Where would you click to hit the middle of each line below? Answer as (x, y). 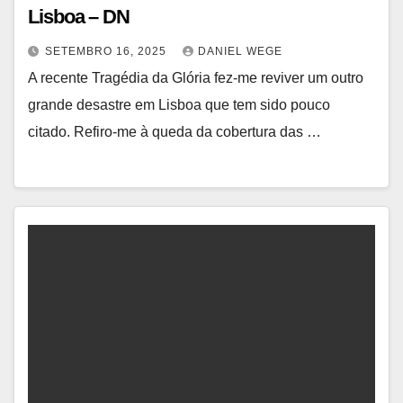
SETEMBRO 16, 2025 (107, 51)
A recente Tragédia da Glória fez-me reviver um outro (196, 77)
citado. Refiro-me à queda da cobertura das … (175, 131)
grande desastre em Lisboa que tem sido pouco (179, 104)
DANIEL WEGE (240, 51)
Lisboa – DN (79, 16)
